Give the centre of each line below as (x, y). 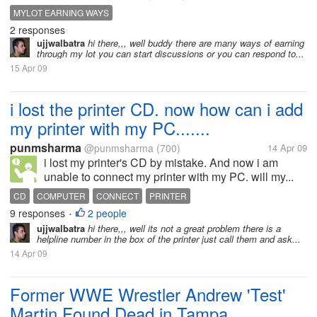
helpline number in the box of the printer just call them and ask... (169, 239)
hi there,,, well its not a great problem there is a (183, 228)
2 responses (38, 30)
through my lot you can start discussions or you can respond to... (171, 53)
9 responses (39, 213)
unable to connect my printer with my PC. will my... (169, 177)
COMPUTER (61, 196)
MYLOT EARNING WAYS (61, 12)
